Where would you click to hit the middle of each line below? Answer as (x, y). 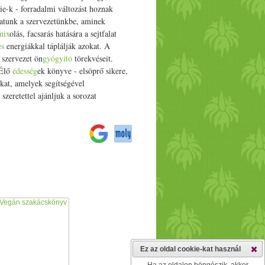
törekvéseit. (92, 58)
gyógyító (57, 58)
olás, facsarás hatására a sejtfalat (63, 33)
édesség (25, 71)
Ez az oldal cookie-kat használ (191, 249)
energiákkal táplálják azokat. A (57, 46)
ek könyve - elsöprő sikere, (82, 71)
